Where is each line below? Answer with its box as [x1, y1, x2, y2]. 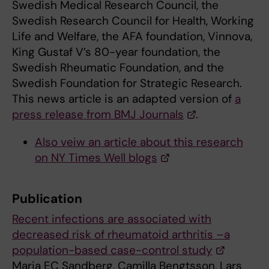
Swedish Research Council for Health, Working [12, 13, 254, 28]
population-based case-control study [12, 242, 213, 258]
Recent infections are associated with [12, 211, 211, 226]
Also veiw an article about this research [34, 134, 243, 150]
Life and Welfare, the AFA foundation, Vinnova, [12, 28, 252, 44]
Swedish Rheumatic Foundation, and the [12, 59, 224, 75]
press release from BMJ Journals [12, 106, 184, 122]
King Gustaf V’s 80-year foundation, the [12, 44, 220, 59]
